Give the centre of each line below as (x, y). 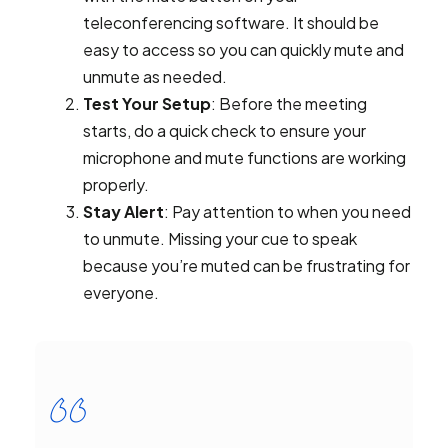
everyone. (121, 292)
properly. (116, 184)
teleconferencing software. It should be (231, 22)
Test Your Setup (147, 103)
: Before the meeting (289, 103)
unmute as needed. (155, 76)
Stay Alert (123, 211)
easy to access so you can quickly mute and (243, 49)
